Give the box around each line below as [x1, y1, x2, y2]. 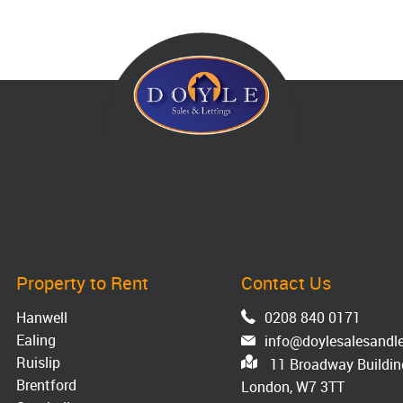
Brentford [16, 375, 77, 396]
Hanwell [16, 308, 68, 328]
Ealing [16, 330, 57, 351]
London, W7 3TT [240, 377, 345, 398]
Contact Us [240, 271, 331, 296]
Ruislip [16, 353, 61, 373]
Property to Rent [16, 271, 149, 296]
